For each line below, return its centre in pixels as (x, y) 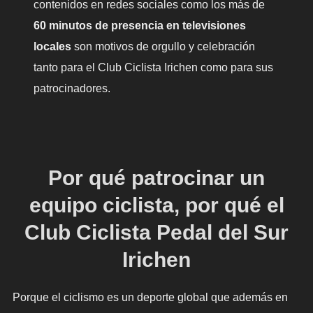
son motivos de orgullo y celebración (163, 46)
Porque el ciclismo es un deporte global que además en (150, 298)
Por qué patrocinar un (156, 178)
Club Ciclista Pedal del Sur (156, 233)
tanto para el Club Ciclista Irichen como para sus (153, 67)
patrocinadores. (72, 88)
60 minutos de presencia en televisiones (139, 25)
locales (52, 46)
